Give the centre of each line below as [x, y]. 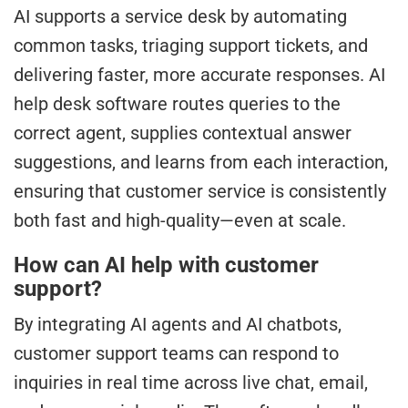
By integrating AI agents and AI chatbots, [178, 324]
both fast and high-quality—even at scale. [180, 220]
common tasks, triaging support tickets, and [191, 45]
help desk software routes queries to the [177, 103]
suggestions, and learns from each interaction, [201, 162]
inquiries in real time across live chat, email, [191, 382]
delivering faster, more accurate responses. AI [199, 74]
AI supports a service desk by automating [180, 16]
